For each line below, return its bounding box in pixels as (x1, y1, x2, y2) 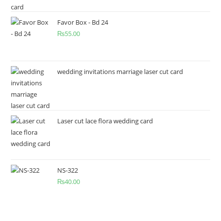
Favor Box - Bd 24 (57, 18, 109, 27)
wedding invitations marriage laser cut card (57, 67, 184, 76)
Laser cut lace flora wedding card (57, 116, 153, 125)
